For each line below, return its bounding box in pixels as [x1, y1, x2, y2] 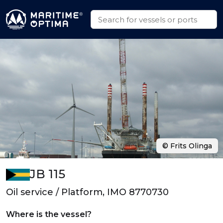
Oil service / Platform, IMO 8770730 [6, 187, 169, 198]
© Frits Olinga [162, 141, 212, 150]
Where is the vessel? [6, 210, 92, 219]
